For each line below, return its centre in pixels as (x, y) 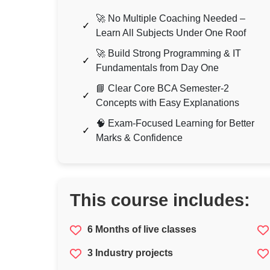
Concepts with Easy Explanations (168, 103)
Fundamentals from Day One (157, 68)
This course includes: (160, 200)
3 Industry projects (130, 253)
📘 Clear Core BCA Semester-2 (162, 89)
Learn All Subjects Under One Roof (171, 33)
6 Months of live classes (142, 230)
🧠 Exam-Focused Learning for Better (175, 124)
